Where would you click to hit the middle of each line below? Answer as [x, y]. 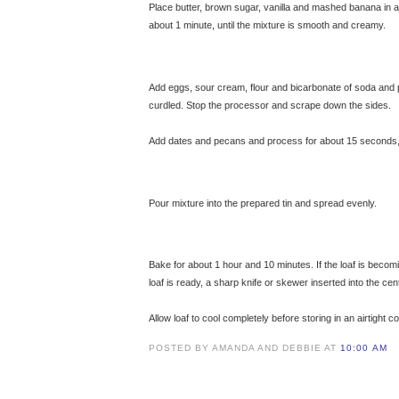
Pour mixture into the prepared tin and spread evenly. [263, 203]
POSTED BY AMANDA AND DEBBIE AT [245, 347]
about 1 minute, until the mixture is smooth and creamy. [269, 24]
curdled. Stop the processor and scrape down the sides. [270, 106]
